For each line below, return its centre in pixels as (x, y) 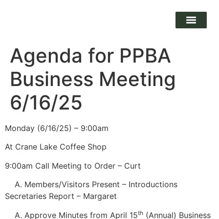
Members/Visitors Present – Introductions (101, 185)
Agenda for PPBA (90, 55)
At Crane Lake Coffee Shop (56, 147)
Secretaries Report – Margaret (61, 196)
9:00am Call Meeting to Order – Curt (73, 165)
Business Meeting (93, 79)
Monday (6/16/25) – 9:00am (57, 128)
